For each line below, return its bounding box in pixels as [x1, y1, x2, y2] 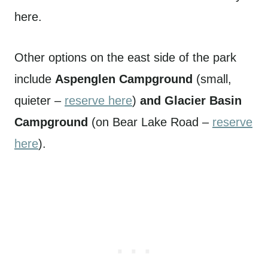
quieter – [14, 94, 65, 107]
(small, [193, 72, 232, 86]
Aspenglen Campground [55, 72, 193, 86]
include [14, 72, 55, 86]
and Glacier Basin [140, 94, 242, 107]
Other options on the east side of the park [14, 51, 236, 64]
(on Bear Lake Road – [88, 115, 212, 129]
